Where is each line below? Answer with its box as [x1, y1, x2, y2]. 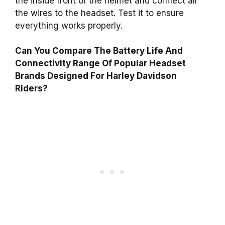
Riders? [15, 83, 48, 94]
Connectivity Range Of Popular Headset [15, 58, 186, 69]
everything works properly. [15, 20, 123, 31]
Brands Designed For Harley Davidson [15, 71, 177, 81]
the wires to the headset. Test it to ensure [15, 8, 184, 18]
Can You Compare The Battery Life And [15, 46, 183, 56]
